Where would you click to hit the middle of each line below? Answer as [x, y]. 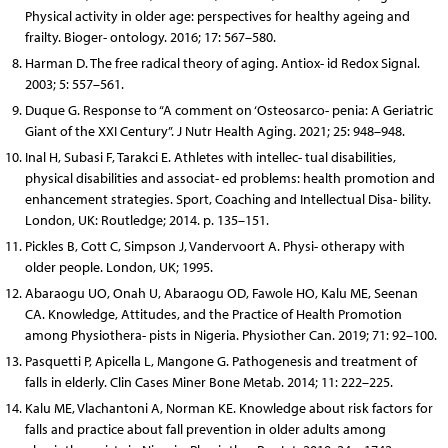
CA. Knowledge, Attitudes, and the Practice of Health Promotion [213, 314]
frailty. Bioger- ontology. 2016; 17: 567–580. [150, 37]
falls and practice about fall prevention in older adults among [205, 429]
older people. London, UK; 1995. [118, 267]
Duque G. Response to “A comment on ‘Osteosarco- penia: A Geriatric [228, 110]
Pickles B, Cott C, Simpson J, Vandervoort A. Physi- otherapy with [214, 246]
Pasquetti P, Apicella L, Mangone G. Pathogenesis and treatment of [220, 361]
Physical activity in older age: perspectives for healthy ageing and [217, 16]
